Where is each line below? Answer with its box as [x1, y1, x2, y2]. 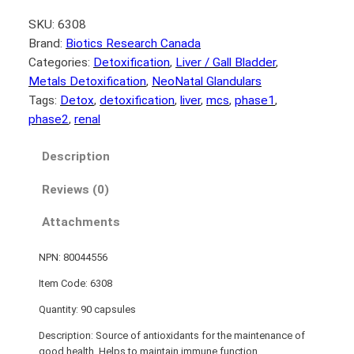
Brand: [28, 36, 66, 51]
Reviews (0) [42, 182, 110, 197]
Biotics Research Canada [66, 36, 201, 51]
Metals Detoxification [28, 74, 146, 89]
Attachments [42, 215, 121, 230]
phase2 [28, 112, 69, 127]
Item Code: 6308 [38, 277, 112, 290]
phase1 [235, 93, 275, 108]
